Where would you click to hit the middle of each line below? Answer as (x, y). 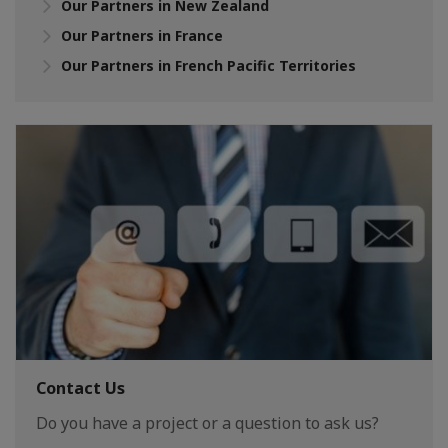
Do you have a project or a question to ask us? (207, 423)
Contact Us (80, 388)
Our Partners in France (142, 36)
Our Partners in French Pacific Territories (208, 66)
